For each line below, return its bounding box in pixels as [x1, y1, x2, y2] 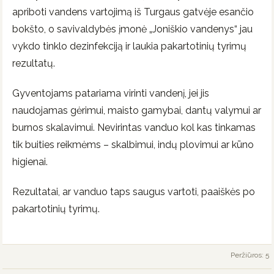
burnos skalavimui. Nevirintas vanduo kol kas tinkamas [12, 122, 256, 134]
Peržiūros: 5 [231, 250, 269, 259]
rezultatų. [12, 57, 55, 70]
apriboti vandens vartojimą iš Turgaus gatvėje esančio [12, 6, 254, 18]
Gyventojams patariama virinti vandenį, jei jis [12, 87, 209, 100]
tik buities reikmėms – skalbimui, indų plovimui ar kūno [12, 139, 254, 151]
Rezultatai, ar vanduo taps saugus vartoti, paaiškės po [12, 186, 255, 198]
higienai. [12, 156, 48, 168]
